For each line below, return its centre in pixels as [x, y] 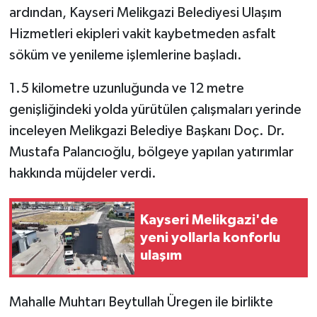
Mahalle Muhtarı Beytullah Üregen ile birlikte [141, 302]
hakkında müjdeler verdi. [82, 174]
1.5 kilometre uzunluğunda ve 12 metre [126, 89]
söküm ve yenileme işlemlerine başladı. [125, 56]
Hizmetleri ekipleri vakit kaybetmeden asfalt [142, 34]
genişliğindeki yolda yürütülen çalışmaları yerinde [155, 110]
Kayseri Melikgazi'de [209, 220]
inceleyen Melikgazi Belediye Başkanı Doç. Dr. [147, 131]
